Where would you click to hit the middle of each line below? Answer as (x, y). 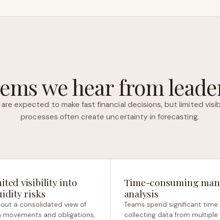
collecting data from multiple (171, 215)
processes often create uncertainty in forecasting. (110, 117)
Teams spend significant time (171, 205)
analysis (141, 193)
